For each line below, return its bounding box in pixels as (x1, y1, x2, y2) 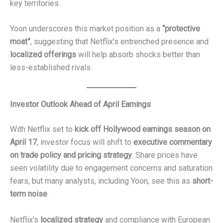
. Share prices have (132, 150, 198, 160)
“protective (162, 24, 200, 34)
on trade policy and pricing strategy (10, 150, 132, 160)
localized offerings (10, 50, 76, 60)
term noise (10, 189, 47, 199)
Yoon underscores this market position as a (10, 24, 162, 34)
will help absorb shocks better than (76, 50, 200, 60)
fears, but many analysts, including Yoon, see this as (10, 176, 192, 186)
